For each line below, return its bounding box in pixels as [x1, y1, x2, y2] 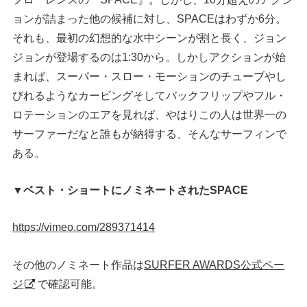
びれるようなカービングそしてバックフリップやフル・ [12, 88, 287, 101]
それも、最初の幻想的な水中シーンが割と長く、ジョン [12, 31, 287, 44]
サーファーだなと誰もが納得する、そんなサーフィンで [12, 127, 287, 140]
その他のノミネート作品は [12, 258, 145, 271]
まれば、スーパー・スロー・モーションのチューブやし [12, 69, 287, 82]
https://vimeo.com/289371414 [12, 221, 156, 234]
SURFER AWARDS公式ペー [144, 258, 285, 271]
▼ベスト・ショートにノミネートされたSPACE [12, 183, 249, 196]
